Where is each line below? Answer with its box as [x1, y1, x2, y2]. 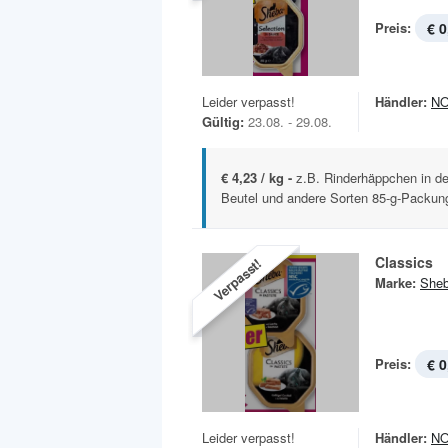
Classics [375, 252, 433, 273]
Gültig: [202, 112, 244, 132]
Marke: [375, 273, 416, 293]
